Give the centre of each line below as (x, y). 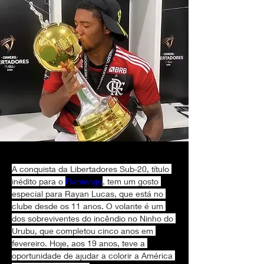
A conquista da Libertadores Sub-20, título (92, 169)
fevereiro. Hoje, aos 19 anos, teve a (80, 243)
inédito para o (39, 181)
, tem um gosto (132, 181)
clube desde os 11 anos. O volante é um (89, 206)
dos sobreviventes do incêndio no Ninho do (94, 218)
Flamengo (84, 181)
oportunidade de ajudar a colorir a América (93, 255)
